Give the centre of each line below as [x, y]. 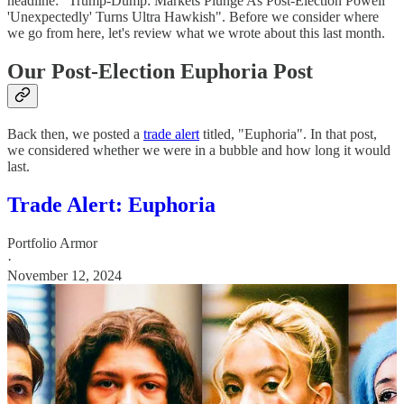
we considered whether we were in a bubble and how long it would [199, 151]
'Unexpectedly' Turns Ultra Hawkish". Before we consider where [193, 17]
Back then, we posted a [75, 134]
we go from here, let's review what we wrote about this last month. [196, 33]
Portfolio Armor [52, 243]
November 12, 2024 [64, 275]
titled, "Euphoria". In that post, [288, 134]
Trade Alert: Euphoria [111, 205]
